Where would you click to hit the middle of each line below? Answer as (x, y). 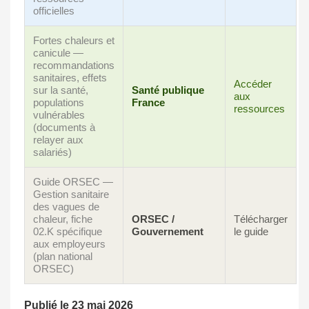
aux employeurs (69, 244)
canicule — (58, 53)
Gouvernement (168, 232)
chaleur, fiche (63, 219)
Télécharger (261, 219)
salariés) (52, 152)
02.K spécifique (68, 232)
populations (59, 103)
